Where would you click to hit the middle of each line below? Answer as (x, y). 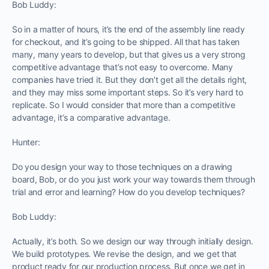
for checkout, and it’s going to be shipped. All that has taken (126, 41)
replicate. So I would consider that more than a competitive (124, 104)
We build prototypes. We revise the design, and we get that (125, 253)
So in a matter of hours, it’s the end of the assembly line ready (128, 29)
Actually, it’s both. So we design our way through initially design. (133, 241)
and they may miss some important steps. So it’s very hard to (128, 92)
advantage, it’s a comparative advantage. (91, 117)
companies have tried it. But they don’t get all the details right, (130, 79)
